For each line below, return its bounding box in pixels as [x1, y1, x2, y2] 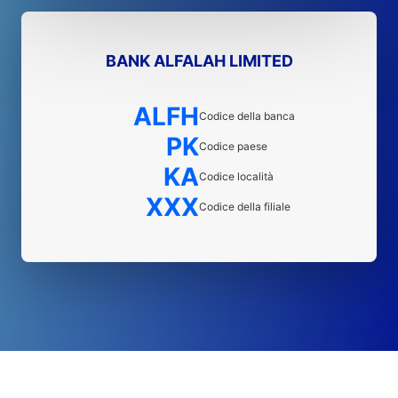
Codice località [199, 170, 274, 183]
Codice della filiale [199, 200, 291, 213]
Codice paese [199, 139, 267, 153]
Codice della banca [199, 109, 295, 123]
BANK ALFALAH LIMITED [105, 52, 293, 70]
